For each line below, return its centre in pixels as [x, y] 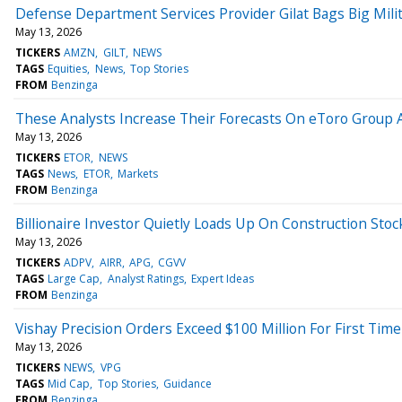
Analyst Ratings [145, 278]
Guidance [187, 383]
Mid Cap [69, 383]
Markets [137, 173]
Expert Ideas [222, 278]
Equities [68, 68]
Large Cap [74, 278]
